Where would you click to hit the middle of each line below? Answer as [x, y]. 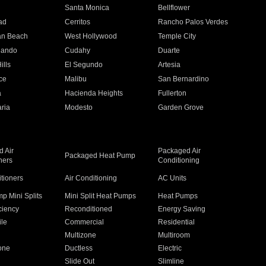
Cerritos [77, 22]
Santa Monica [87, 8]
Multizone [80, 235]
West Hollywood [91, 36]
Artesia [170, 65]
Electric [170, 248]
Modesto [78, 107]
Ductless [78, 248]
